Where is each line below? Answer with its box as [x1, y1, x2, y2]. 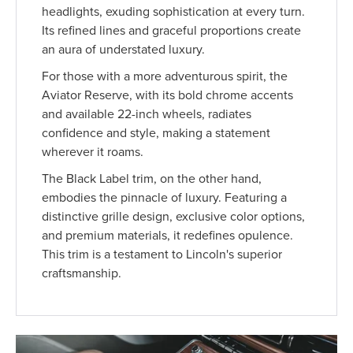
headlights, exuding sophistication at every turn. [42, 2, 306, 20]
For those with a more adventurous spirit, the [42, 67, 288, 85]
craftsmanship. [42, 264, 122, 282]
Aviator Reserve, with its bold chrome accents [42, 86, 294, 104]
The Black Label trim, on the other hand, [42, 169, 262, 188]
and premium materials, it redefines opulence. [42, 226, 294, 244]
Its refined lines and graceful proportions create [42, 21, 302, 39]
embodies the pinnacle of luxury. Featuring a [42, 188, 288, 206]
